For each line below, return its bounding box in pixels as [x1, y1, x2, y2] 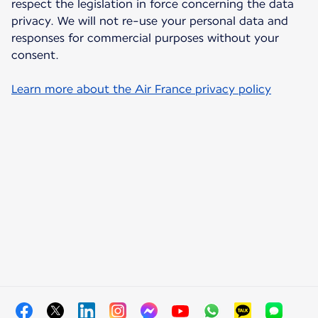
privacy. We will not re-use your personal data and [11, 14, 288, 28]
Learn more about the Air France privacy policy [11, 82, 271, 97]
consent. [11, 48, 59, 62]
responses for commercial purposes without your [11, 31, 279, 45]
